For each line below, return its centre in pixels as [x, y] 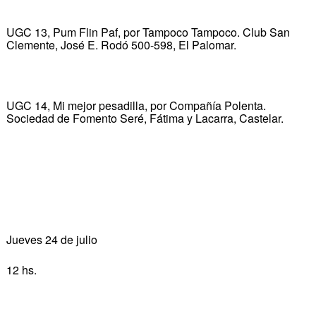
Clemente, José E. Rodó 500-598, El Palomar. [121, 44]
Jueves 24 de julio [51, 239]
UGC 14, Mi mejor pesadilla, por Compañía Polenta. [136, 105]
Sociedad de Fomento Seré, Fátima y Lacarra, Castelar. [145, 118]
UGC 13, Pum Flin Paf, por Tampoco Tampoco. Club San [148, 32]
